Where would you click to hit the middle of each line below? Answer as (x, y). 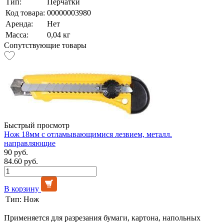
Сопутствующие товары (45, 45)
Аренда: (19, 23)
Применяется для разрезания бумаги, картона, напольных (102, 217)
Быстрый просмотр (37, 125)
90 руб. (16, 152)
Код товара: (25, 12)
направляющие (30, 143)
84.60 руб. (21, 161)
